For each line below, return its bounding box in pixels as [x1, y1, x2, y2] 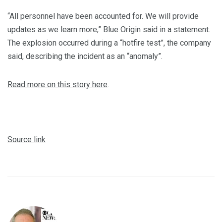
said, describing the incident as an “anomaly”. [7, 52, 163, 61]
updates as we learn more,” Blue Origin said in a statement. [7, 25, 210, 35]
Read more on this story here [7, 80, 108, 90]
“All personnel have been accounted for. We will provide [7, 11, 199, 21]
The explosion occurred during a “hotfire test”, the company [7, 38, 211, 48]
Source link [7, 135, 46, 145]
